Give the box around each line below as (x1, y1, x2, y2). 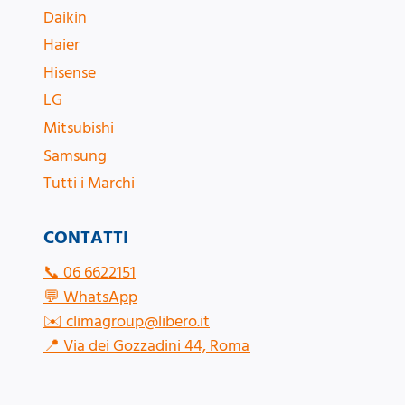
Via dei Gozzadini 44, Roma (63, 334, 250, 357)
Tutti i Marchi (43, 172, 135, 195)
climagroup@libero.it (66, 310, 210, 333)
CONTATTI (43, 225, 128, 250)
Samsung (43, 144, 107, 167)
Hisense (43, 61, 96, 84)
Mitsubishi (43, 117, 114, 140)
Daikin (43, 5, 87, 29)
